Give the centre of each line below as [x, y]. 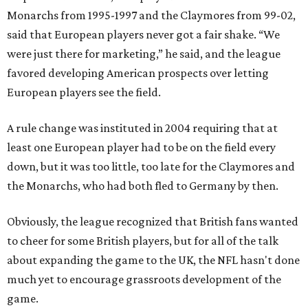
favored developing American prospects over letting [138, 73]
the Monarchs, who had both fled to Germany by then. [143, 186]
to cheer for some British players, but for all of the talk [143, 241]
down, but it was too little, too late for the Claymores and [151, 166]
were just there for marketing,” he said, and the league [144, 54]
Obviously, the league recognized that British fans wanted [153, 221]
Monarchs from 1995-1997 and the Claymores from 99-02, [151, 15]
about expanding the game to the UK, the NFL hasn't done [153, 260]
